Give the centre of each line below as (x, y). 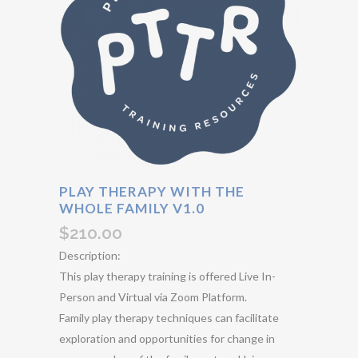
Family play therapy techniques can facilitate (169, 318)
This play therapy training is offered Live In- (167, 276)
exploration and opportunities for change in (167, 338)
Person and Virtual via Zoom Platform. (153, 297)
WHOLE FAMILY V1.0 (132, 208)
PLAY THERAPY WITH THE (152, 191)
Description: (90, 255)
